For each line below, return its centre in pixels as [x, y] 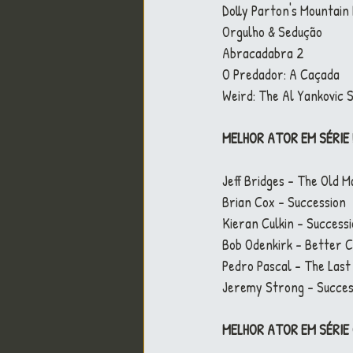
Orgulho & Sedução [272, 32]
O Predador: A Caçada [281, 74]
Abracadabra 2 [263, 53]
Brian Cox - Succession [284, 202]
